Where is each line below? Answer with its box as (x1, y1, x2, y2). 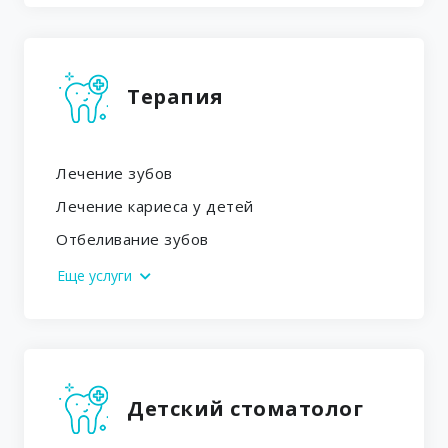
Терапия (127, 83, 224, 111)
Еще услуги (57, 265, 136, 285)
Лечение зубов (56, 162, 173, 183)
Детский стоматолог (127, 394, 363, 422)
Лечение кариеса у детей (56, 195, 254, 216)
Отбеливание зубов (56, 228, 209, 249)
